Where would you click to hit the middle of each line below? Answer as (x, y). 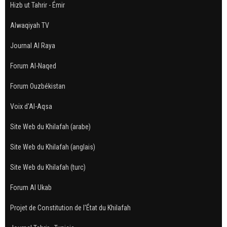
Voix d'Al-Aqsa (31, 106)
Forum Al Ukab (31, 187)
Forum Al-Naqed (33, 66)
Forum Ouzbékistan (38, 86)
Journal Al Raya (33, 45)
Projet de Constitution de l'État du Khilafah (70, 207)
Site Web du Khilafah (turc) (48, 167)
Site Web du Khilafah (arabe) (50, 126)
